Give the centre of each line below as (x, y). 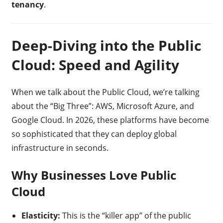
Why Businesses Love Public (94, 175)
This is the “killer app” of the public (125, 215)
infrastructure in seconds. (60, 148)
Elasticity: (41, 215)
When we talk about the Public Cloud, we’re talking (105, 92)
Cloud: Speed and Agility (95, 64)
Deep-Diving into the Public (106, 45)
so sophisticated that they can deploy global (94, 134)
